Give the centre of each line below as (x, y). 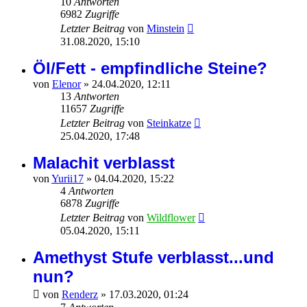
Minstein (165, 29)
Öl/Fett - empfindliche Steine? (150, 69)
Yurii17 (67, 179)
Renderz (80, 295)
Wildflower (171, 218)
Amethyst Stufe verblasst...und (153, 258)
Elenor (66, 84)
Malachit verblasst (104, 163)
